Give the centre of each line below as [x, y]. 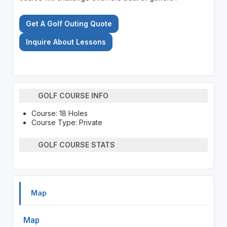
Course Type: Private [67, 122]
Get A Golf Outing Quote [69, 23]
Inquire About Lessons [66, 42]
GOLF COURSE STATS [77, 145]
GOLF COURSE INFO [73, 96]
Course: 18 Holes [59, 113]
